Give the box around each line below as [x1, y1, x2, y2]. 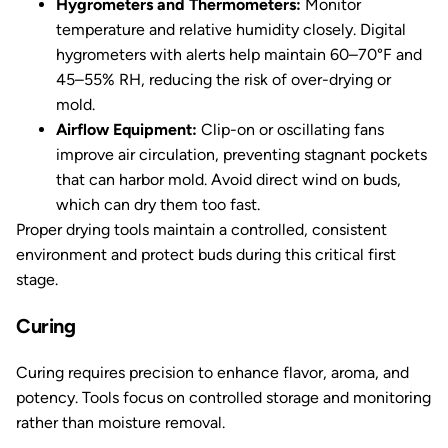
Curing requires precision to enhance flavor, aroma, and [16, 363, 409, 382]
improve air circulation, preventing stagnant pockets [56, 145, 427, 164]
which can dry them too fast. [56, 195, 260, 214]
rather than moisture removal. [16, 413, 225, 432]
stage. [16, 270, 58, 289]
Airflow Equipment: [56, 120, 201, 139]
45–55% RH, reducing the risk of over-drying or [56, 70, 391, 89]
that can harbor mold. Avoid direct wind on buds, [56, 170, 401, 189]
